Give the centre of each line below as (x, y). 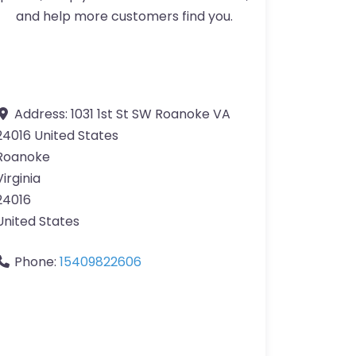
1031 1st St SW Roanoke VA (151, 114)
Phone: (37, 262)
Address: (43, 114)
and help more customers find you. (124, 17)
